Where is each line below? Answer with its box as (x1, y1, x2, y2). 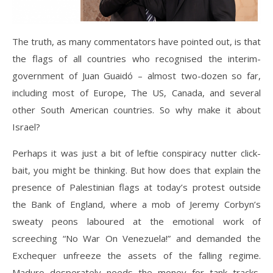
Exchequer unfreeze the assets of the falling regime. (12, 249, 261, 261)
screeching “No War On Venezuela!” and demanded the (12, 232, 261, 244)
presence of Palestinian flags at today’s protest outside (12, 180, 261, 193)
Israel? (12, 120, 40, 133)
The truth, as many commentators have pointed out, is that (12, 35, 261, 48)
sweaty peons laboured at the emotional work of (12, 214, 261, 227)
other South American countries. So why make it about (12, 103, 261, 116)
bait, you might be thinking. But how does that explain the (12, 163, 261, 176)
